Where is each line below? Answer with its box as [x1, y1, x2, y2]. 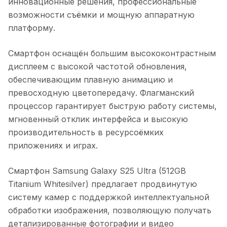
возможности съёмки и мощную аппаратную [8, 9, 195, 20]
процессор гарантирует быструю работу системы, [8, 100, 217, 111]
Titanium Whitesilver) [8, 178, 89, 189]
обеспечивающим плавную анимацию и [8, 74, 173, 85]
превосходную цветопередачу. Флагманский [8, 87, 194, 98]
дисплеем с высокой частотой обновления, [8, 61, 187, 71]
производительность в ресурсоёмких [8, 127, 164, 137]
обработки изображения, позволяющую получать [8, 205, 211, 215]
